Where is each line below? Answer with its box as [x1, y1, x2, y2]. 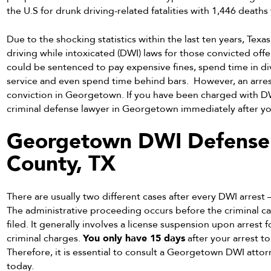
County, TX [7, 149, 116, 178]
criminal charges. [7, 232, 81, 246]
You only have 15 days [83, 232, 186, 246]
